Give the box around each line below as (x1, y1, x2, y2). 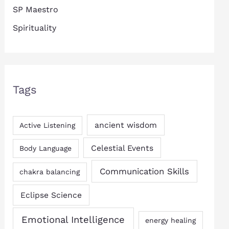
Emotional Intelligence (21, 214, 125, 225)
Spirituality (12, 23, 56, 33)
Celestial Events (90, 143, 153, 153)
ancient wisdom (94, 120, 157, 130)
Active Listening (19, 121, 76, 129)
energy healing (145, 216, 196, 224)
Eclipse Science (20, 190, 82, 200)
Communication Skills (99, 166, 189, 176)
